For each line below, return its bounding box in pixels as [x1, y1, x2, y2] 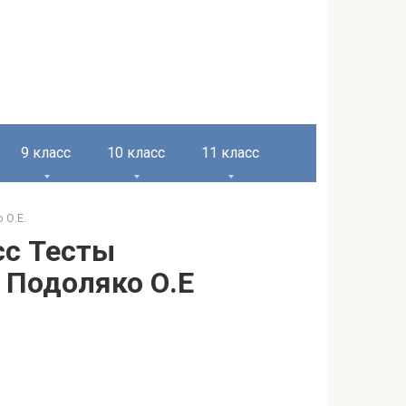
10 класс [107, 144, 165, 161]
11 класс [201, 144, 259, 161]
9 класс [21, 144, 71, 161]
